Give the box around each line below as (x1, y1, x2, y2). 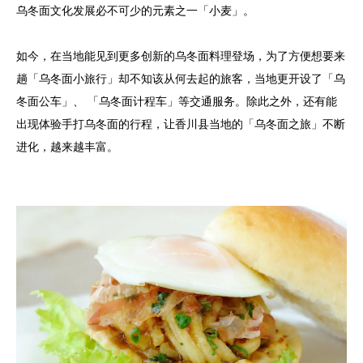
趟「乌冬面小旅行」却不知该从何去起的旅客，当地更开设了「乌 (16, 73, 345, 86)
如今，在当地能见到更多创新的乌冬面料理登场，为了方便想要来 (16, 50, 345, 63)
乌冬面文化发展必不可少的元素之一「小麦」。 (16, 5, 254, 18)
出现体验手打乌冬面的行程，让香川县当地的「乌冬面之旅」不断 (16, 118, 345, 131)
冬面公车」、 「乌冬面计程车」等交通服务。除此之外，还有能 (16, 96, 337, 109)
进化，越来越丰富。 (16, 141, 118, 154)
